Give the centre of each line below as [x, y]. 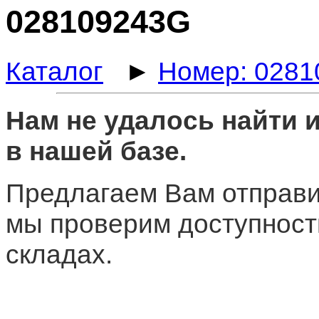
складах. [59, 254]
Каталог [54, 71]
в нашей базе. [96, 151]
